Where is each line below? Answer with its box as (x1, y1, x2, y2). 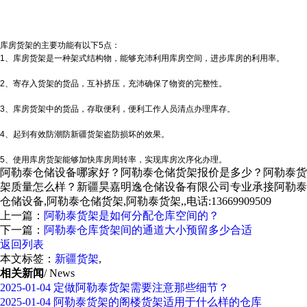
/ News (44, 267, 75, 279)
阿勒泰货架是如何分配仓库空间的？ (44, 210, 219, 221)
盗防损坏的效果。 (103, 130, 169, 139)
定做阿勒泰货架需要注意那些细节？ (51, 282, 229, 293)
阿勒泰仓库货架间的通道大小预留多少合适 (44, 224, 252, 236)
